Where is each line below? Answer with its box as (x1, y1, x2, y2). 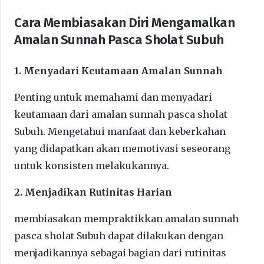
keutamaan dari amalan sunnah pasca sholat (14, 108, 227, 120)
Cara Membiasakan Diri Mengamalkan (14, 14, 235, 31)
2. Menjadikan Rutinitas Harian (14, 186, 172, 198)
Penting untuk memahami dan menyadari (14, 91, 212, 103)
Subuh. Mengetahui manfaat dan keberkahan (14, 125, 226, 137)
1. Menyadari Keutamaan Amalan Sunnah (14, 64, 223, 77)
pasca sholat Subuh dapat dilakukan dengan (14, 229, 223, 242)
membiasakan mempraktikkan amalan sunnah (14, 212, 239, 225)
